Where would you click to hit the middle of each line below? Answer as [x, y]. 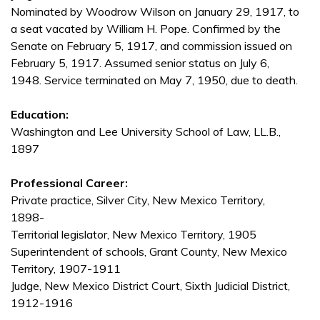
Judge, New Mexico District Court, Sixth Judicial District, [150, 286]
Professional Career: [69, 183]
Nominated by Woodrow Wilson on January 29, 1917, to [155, 12]
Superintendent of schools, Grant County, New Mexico [149, 252]
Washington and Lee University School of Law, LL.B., [146, 132]
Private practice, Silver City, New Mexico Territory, [138, 200]
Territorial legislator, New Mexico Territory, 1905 [134, 235]
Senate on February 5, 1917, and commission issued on [151, 46]
